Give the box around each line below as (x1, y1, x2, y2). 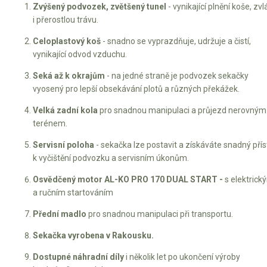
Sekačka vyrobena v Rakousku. (33, 230, 154, 240)
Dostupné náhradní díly (33, 252, 124, 262)
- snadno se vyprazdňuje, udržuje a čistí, (101, 36, 251, 46)
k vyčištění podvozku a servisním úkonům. (33, 153, 189, 163)
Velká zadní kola (33, 105, 98, 115)
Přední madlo (33, 209, 86, 219)
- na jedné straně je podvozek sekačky (105, 70, 249, 80)
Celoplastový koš (33, 36, 101, 46)
